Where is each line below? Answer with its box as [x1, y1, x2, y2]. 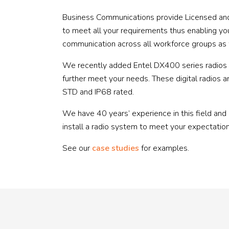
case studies [92, 143, 139, 154]
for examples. [139, 143, 189, 154]
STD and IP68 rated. [62, 86, 134, 98]
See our [62, 143, 92, 154]
